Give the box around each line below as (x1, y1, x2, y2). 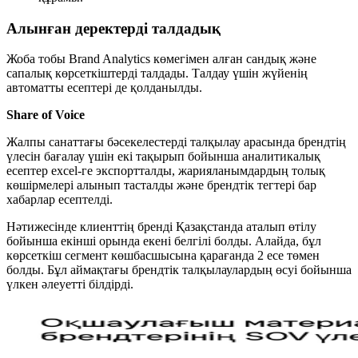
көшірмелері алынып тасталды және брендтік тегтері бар (6, 178, 316, 193)
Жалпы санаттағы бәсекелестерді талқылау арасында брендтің (6, 135, 346, 149)
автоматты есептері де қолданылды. (6, 81, 202, 95)
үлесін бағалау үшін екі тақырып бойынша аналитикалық (6, 149, 320, 164)
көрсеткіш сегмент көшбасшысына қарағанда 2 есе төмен (6, 249, 320, 263)
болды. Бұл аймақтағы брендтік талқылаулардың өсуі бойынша (6, 263, 352, 277)
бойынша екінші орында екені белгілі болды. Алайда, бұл (6, 234, 321, 249)
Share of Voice (6, 108, 85, 122)
